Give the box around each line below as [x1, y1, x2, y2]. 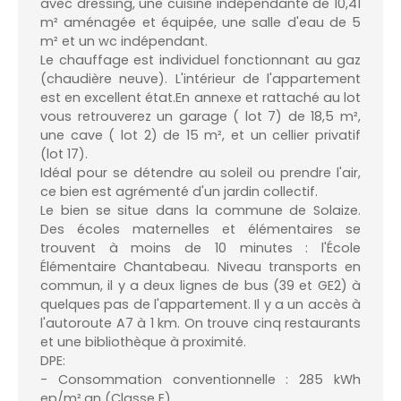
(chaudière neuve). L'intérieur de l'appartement [40, 69, 361, 88]
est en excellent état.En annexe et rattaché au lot [40, 88, 361, 107]
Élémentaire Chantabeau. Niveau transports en [40, 257, 361, 276]
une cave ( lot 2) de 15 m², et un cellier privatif [40, 125, 361, 144]
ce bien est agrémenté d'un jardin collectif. [40, 182, 318, 200]
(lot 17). [40, 144, 88, 163]
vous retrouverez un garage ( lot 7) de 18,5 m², [40, 107, 361, 125]
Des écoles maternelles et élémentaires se [40, 219, 361, 238]
